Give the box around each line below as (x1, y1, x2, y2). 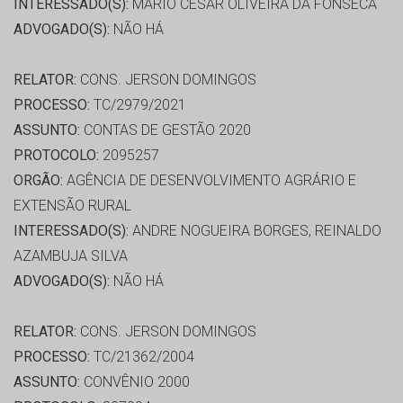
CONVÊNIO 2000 (80, 373, 190, 391)
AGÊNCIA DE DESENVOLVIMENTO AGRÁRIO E (63, 172, 356, 190)
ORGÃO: (13, 172, 63, 190)
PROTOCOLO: (13, 147, 99, 165)
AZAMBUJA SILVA (13, 247, 128, 265)
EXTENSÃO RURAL (13, 197, 131, 215)
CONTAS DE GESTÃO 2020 (80, 121, 251, 139)
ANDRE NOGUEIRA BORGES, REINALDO (129, 222, 381, 240)
